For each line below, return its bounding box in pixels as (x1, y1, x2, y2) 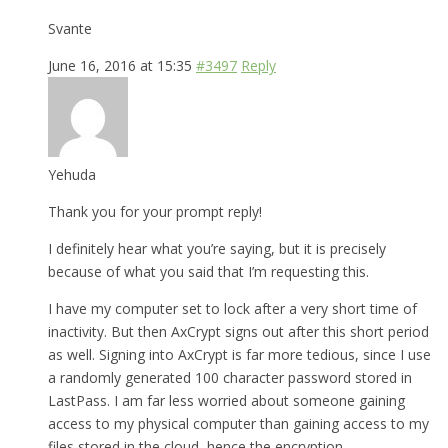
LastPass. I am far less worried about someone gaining (48, 390, 405, 410)
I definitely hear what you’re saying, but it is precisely (48, 238, 386, 258)
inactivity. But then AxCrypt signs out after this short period (48, 321, 429, 341)
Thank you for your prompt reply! (48, 201, 262, 221)
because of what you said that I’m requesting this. (48, 261, 369, 281)
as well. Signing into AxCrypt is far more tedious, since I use (48, 344, 431, 364)
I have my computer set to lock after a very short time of (48, 298, 417, 318)
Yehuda (48, 164, 96, 184)
